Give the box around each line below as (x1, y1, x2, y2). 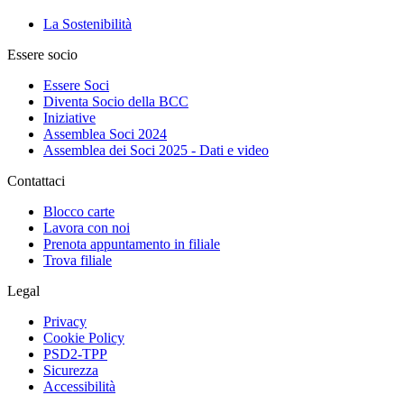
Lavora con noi (43, 219, 130, 235)
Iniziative (43, 109, 96, 125)
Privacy (43, 313, 87, 329)
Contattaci (7, 172, 65, 188)
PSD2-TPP (43, 345, 107, 362)
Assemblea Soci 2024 (43, 125, 167, 142)
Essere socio (7, 46, 78, 62)
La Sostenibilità (43, 15, 132, 32)
